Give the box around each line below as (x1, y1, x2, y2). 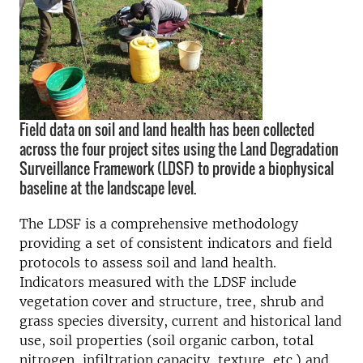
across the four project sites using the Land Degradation (19, 139, 339, 160)
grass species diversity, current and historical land (19, 313, 342, 329)
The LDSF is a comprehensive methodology (19, 216, 298, 232)
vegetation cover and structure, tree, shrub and (19, 293, 324, 310)
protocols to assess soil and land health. (19, 254, 276, 271)
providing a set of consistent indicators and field (19, 235, 332, 251)
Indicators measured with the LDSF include (19, 274, 297, 290)
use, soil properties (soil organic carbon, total (19, 332, 314, 348)
